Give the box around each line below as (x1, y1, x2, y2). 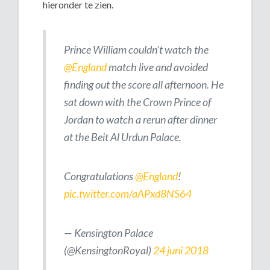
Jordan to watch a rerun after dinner (64, 112, 218, 126)
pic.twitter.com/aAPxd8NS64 (64, 186, 192, 200)
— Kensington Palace (64, 225, 154, 239)
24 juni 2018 (153, 243, 209, 257)
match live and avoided (107, 60, 209, 74)
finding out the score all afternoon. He (64, 77, 224, 91)
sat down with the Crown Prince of (64, 95, 212, 108)
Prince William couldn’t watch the (64, 42, 209, 56)
